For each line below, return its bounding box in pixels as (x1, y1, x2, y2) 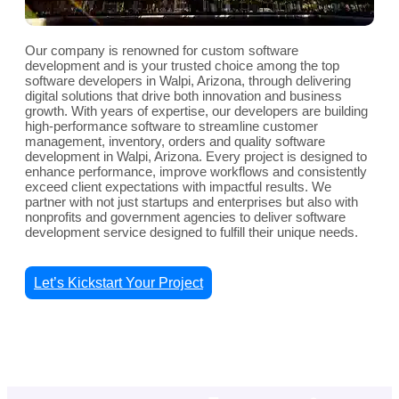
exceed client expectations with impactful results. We (25, 179, 331, 195)
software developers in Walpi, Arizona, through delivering (25, 73, 351, 89)
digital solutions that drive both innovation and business (25, 88, 342, 104)
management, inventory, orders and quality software (25, 134, 325, 150)
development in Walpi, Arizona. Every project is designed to (25, 149, 367, 165)
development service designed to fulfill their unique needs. (25, 224, 358, 240)
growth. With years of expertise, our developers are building (25, 103, 368, 119)
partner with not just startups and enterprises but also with (25, 194, 358, 210)
